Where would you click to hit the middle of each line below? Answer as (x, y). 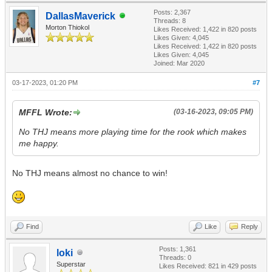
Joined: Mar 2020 (179, 63)
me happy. (39, 143)
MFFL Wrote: (46, 112)
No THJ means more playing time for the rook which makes (133, 131)
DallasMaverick (80, 16)
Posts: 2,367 (172, 12)
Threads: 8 (170, 20)
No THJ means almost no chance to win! (90, 173)
